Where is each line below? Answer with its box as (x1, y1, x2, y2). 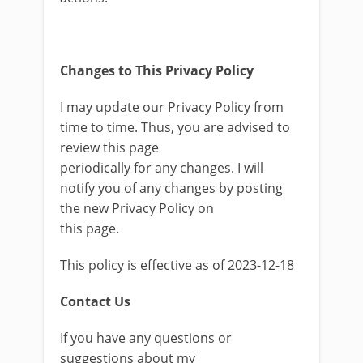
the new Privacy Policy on (60, 199, 214, 217)
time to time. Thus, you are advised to (60, 118, 290, 136)
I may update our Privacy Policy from (60, 98, 284, 116)
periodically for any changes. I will (60, 159, 263, 177)
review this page (60, 139, 159, 156)
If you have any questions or (60, 329, 232, 347)
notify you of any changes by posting (60, 179, 283, 197)
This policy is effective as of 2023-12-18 (60, 256, 294, 274)
